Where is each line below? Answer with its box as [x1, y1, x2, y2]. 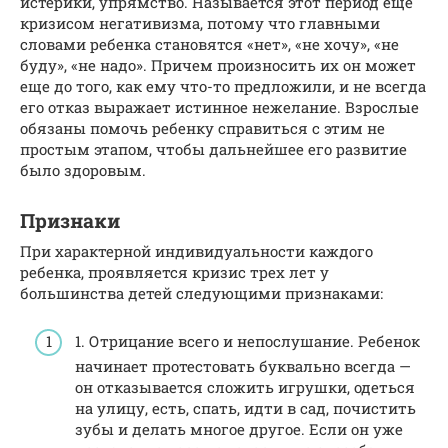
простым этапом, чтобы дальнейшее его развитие [20, 138, 407, 159]
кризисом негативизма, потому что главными [20, 12, 380, 33]
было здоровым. [20, 159, 146, 180]
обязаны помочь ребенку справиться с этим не [20, 117, 385, 138]
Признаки [20, 207, 120, 233]
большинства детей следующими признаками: [20, 282, 383, 303]
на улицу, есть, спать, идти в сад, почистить [75, 398, 416, 418]
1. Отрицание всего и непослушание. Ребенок [75, 331, 420, 351]
